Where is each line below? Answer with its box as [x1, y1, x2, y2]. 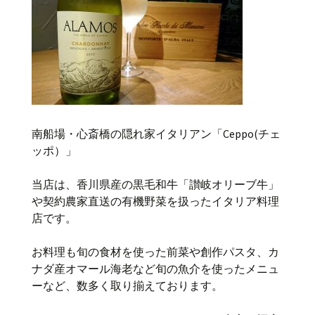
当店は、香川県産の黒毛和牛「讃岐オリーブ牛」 [32, 177, 279, 191]
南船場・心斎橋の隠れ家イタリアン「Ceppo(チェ [32, 127, 281, 141]
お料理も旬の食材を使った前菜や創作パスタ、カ [32, 245, 279, 259]
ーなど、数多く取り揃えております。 [32, 278, 223, 292]
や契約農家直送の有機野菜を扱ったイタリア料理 [32, 194, 279, 208]
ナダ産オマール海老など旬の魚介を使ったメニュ [32, 262, 279, 276]
